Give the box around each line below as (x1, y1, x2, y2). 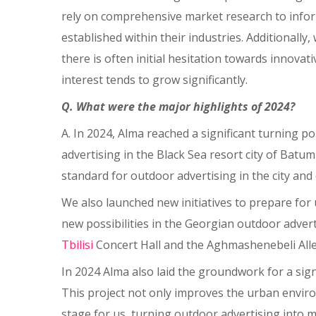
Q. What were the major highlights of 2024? (61, 99, 295, 114)
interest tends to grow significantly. (61, 72, 248, 87)
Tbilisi (61, 237, 93, 253)
